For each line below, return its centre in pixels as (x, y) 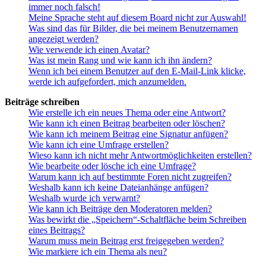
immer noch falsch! (64, 7)
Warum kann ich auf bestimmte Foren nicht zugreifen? (130, 177)
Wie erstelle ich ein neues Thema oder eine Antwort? (127, 113)
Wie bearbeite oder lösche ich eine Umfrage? (112, 166)
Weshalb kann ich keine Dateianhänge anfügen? (118, 188)
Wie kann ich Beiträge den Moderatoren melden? (120, 209)
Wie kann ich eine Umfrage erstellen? (99, 145)
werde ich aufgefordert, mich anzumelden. (107, 82)
